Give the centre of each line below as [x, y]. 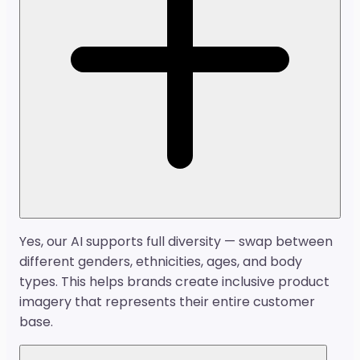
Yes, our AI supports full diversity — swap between [176, 242]
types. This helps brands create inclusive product [174, 282]
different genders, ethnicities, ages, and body [161, 262]
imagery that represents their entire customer [167, 302]
